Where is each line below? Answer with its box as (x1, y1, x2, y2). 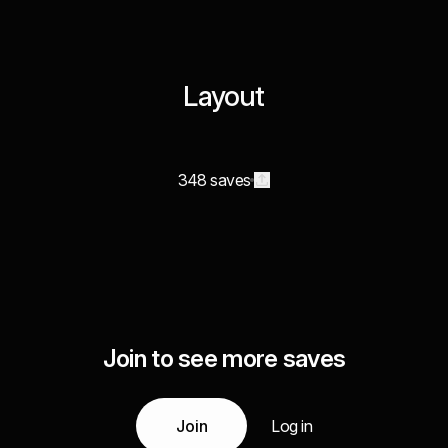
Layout (183, 79, 265, 113)
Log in (271, 416, 312, 436)
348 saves (177, 170, 251, 190)
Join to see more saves (102, 344, 346, 373)
